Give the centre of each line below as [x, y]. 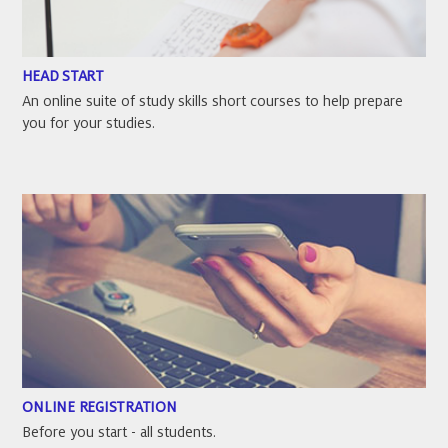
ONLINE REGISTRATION [99, 406]
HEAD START [63, 76]
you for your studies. [89, 123]
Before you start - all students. [119, 431]
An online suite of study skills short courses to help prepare [213, 101]
